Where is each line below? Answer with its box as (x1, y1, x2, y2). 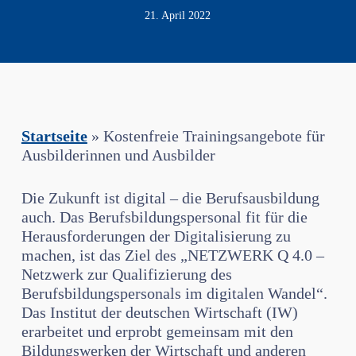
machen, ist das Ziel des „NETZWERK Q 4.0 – (21, 246, 324, 264)
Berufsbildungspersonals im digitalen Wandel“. (21, 284, 327, 302)
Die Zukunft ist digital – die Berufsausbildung (21, 189, 319, 207)
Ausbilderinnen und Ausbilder (21, 146, 215, 164)
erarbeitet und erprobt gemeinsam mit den (21, 323, 293, 340)
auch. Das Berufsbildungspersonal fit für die (21, 208, 308, 226)
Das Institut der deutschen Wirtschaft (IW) (21, 304, 298, 321)
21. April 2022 (145, 10, 211, 21)
